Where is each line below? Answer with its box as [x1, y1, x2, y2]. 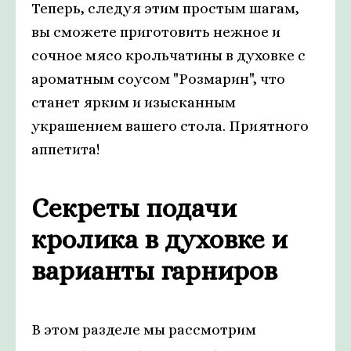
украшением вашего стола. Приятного [31, 118, 309, 135]
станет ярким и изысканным [31, 94, 236, 111]
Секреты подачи [31, 193, 237, 224]
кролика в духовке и [31, 224, 288, 255]
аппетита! [31, 141, 100, 158]
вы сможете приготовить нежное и [31, 24, 280, 41]
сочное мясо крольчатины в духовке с [31, 47, 306, 64]
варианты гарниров [31, 255, 277, 287]
